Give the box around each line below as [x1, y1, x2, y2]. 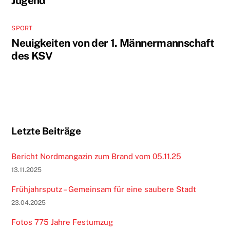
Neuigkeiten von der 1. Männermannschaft [11, 36, 215, 49]
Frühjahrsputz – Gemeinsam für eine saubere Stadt [11, 185, 197, 194]
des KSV [11, 49, 53, 62]
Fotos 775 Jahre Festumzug [11, 218, 113, 227]
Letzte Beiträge [11, 125, 81, 137]
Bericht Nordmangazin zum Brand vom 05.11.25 [11, 151, 182, 161]
